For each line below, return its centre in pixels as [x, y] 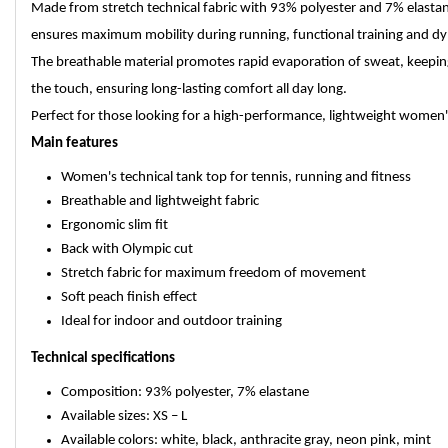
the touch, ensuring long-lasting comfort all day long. [189, 89]
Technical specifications [103, 358]
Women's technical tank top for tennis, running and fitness [236, 177]
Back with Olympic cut [127, 249]
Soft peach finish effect [129, 297]
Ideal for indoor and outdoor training [171, 321]
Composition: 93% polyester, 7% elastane [185, 392]
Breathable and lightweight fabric [160, 201]
